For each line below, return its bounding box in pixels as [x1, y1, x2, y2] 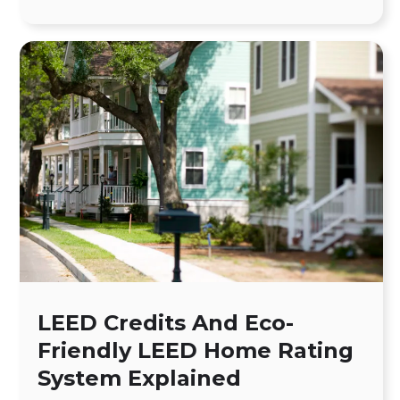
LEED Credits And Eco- [37, 310, 294, 337]
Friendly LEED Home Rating [37, 337, 354, 364]
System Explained [37, 365, 241, 392]
